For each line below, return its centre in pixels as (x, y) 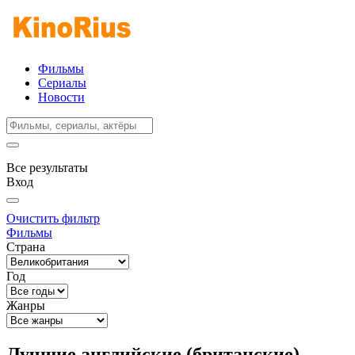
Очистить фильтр (53, 218)
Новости (61, 97)
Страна (26, 247)
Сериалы (62, 83)
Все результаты (47, 168)
